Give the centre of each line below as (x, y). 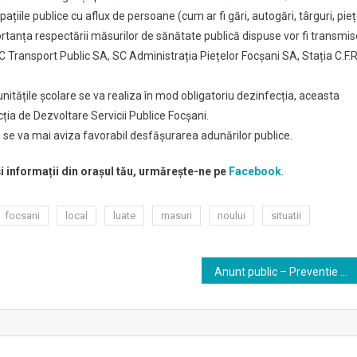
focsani (22, 216)
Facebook (255, 171)
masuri (177, 216)
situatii (286, 216)
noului (231, 216)
